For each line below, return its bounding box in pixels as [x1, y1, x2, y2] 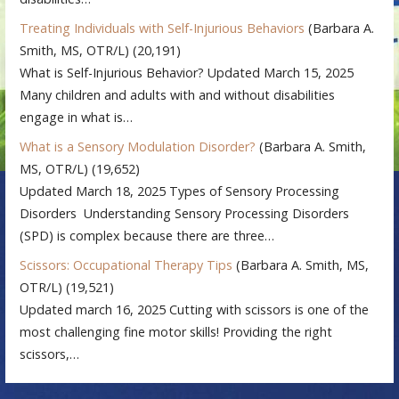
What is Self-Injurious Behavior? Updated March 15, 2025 [20, 63, 354, 81]
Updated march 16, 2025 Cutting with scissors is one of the [20, 300, 370, 318]
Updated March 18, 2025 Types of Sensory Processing [20, 182, 340, 199]
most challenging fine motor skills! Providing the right [20, 322, 333, 340]
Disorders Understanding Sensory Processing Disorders [20, 204, 350, 222]
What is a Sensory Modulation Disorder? [20, 137, 256, 155]
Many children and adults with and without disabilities [20, 85, 336, 103]
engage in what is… [20, 108, 134, 126]
